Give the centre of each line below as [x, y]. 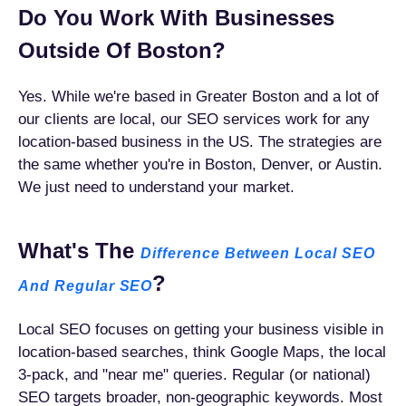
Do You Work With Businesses [176, 18]
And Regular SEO [86, 286]
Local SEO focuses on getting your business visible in [201, 329]
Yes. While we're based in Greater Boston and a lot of [198, 97]
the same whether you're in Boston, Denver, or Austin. [200, 164]
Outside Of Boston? [122, 50]
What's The [79, 251]
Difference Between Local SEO [258, 253]
